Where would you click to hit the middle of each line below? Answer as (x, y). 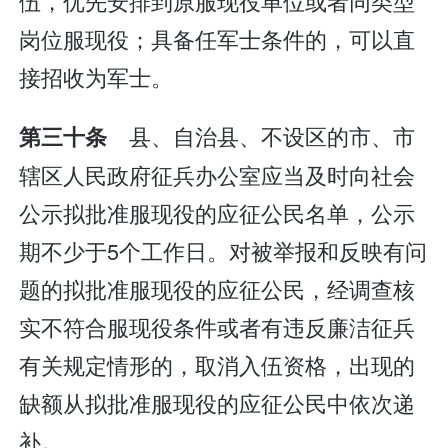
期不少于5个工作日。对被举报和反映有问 (223, 251)
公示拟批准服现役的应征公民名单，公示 (217, 213)
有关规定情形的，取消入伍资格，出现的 (217, 365)
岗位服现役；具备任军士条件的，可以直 (217, 38)
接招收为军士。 (96, 76)
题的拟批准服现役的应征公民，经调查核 (217, 289)
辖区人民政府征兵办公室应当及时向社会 (217, 175)
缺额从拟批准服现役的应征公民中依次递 (217, 403)
